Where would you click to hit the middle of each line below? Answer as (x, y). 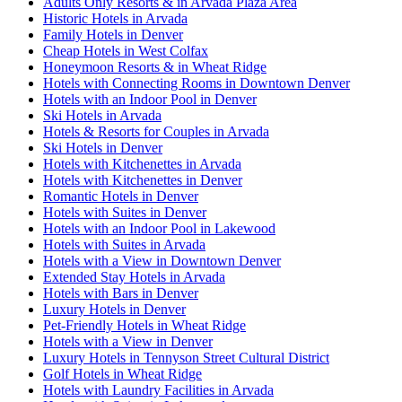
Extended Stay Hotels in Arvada (134, 277)
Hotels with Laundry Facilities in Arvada (158, 390)
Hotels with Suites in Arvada (124, 245)
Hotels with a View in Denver (128, 342)
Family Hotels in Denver (113, 35)
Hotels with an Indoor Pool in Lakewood (159, 229)
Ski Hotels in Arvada (102, 116)
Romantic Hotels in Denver (121, 197)
